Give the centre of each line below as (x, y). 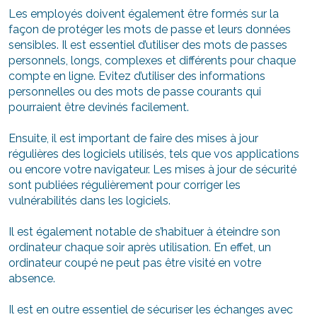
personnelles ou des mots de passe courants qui (135, 92)
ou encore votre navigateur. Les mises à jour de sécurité (152, 170)
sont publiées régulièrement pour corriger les (125, 185)
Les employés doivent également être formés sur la (144, 14)
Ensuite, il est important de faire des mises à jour (133, 139)
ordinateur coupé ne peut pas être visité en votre (135, 263)
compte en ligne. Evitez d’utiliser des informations (137, 76)
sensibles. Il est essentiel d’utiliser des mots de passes (148, 45)
